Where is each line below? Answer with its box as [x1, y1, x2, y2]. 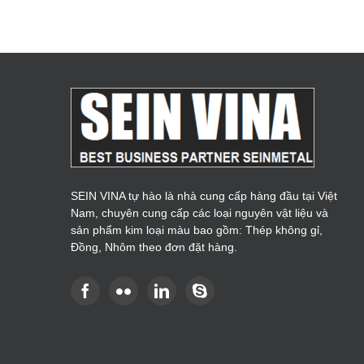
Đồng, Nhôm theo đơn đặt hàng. [71, 240, 237, 254]
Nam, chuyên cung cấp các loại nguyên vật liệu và [71, 206, 328, 220]
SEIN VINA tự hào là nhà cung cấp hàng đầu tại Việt [71, 189, 337, 203]
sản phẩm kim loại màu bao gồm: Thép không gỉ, [71, 223, 323, 237]
